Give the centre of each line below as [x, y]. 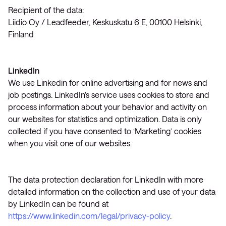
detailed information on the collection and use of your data [112, 191]
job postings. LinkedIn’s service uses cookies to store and [109, 95]
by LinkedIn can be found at [58, 204]
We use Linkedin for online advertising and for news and [108, 82]
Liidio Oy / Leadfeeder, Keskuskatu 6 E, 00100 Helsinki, [105, 22]
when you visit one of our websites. [70, 143]
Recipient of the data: [46, 10]
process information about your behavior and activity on [107, 107]
